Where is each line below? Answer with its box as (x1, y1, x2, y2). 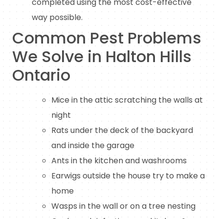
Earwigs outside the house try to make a (51, 170, 205, 182)
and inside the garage (51, 140, 134, 152)
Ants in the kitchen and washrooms (51, 155, 187, 167)
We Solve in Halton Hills (12, 45, 192, 68)
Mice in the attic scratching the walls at (51, 94, 203, 106)
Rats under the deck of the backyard (51, 125, 193, 136)
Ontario (12, 64, 70, 87)
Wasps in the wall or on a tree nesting (51, 200, 196, 212)
